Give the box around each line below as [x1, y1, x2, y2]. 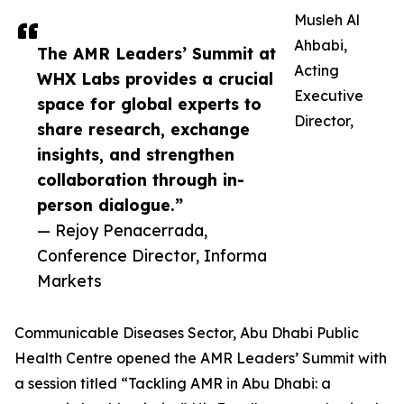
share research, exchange [37, 119, 250, 140]
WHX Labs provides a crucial [37, 69, 273, 89]
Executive [294, 87, 363, 106]
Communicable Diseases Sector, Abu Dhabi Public [14, 324, 359, 343]
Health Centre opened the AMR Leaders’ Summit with [14, 349, 387, 368]
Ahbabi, [294, 36, 347, 55]
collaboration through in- [37, 170, 244, 190]
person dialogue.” [37, 195, 183, 216]
